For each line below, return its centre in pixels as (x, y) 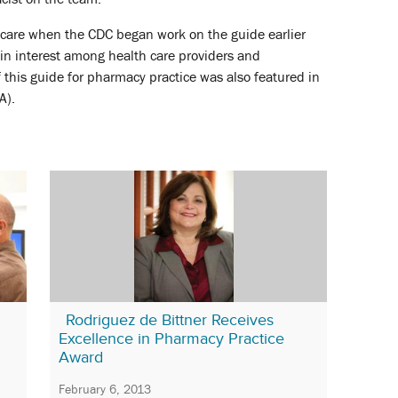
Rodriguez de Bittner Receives (170, 320)
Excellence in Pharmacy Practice (171, 339)
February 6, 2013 (105, 389)
